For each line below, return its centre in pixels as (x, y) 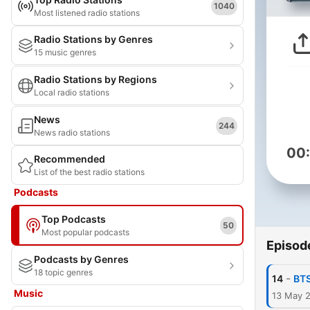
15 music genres (65, 52)
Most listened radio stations (87, 13)
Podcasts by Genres (81, 259)
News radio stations (72, 133)
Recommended (70, 159)
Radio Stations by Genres (93, 39)
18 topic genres (63, 272)
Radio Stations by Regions (95, 79)
